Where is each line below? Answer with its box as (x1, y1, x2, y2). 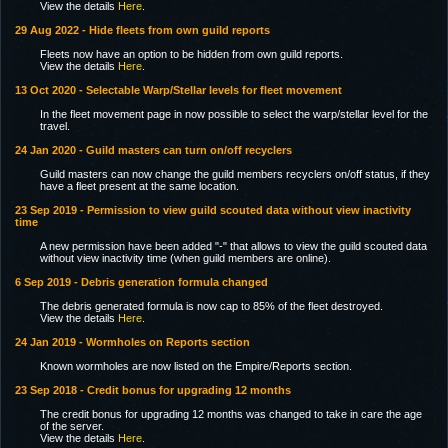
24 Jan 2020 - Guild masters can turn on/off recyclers (15, 144, 292, 156)
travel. (40, 120, 70, 132)
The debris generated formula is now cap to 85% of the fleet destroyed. (40, 300, 383, 312)
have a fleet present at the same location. (40, 180, 239, 192)
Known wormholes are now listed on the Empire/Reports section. (40, 360, 352, 372)
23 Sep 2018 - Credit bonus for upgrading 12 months (15, 384, 291, 396)
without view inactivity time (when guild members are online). (40, 252, 331, 264)
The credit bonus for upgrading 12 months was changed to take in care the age (40, 408, 422, 420)
